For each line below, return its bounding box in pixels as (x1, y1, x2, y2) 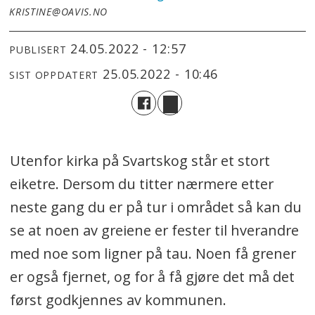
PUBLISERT (9, 42, 67, 56)
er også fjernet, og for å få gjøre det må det (9, 267, 295, 287)
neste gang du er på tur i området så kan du (9, 198, 302, 217)
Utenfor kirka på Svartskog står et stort (9, 151, 270, 171)
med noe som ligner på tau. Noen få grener (9, 244, 296, 264)
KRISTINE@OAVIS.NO (9, 5, 108, 19)
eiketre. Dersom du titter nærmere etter (9, 174, 274, 194)
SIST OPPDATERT (9, 67, 99, 82)
